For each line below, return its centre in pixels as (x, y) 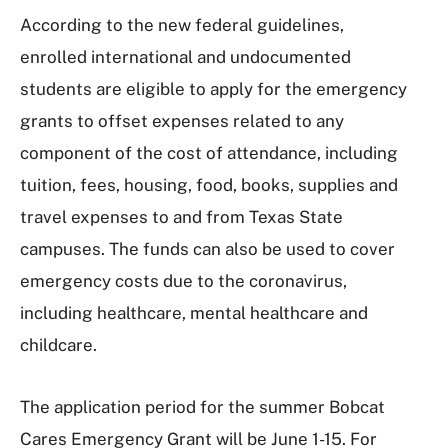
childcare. (58, 344)
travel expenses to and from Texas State (181, 216)
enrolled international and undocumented (185, 56)
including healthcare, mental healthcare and (194, 312)
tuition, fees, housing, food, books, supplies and (209, 184)
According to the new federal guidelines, (182, 24)
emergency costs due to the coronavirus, (183, 280)
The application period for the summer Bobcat (202, 406)
